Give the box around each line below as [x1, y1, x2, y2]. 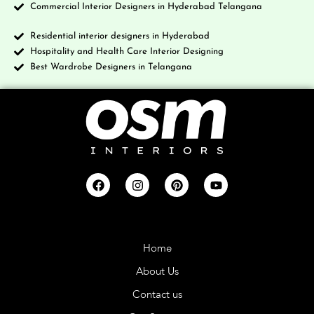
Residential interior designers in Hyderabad [29, 31, 210, 41]
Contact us [132, 290, 182, 301]
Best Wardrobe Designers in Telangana [29, 62, 192, 71]
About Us [135, 267, 179, 278]
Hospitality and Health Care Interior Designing [29, 46, 224, 56]
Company [115, 207, 199, 230]
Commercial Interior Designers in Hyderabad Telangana [29, 1, 262, 11]
